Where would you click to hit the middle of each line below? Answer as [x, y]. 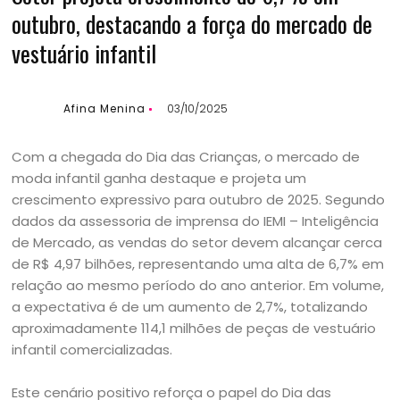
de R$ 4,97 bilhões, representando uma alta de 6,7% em [198, 264]
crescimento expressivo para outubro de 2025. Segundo [199, 200]
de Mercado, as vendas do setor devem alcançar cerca [197, 242]
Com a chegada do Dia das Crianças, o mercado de [186, 157]
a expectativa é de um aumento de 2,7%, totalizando [190, 307]
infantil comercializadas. [92, 350]
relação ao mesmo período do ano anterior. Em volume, [198, 285]
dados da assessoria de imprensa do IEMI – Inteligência [196, 221]
